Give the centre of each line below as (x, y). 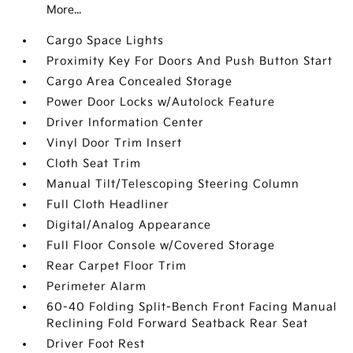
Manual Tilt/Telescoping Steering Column (173, 184)
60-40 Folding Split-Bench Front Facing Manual (192, 307)
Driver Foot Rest (96, 344)
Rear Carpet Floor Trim (117, 266)
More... (64, 10)
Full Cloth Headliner (108, 204)
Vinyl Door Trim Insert (115, 143)
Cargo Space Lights (106, 41)
